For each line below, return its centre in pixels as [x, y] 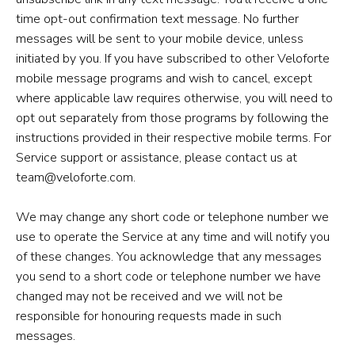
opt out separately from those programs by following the [172, 118]
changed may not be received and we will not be [149, 296]
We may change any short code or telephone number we [172, 217]
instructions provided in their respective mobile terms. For [174, 137]
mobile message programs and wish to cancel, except [164, 78]
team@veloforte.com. [76, 177]
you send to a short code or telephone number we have [168, 276]
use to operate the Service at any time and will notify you [173, 237]
